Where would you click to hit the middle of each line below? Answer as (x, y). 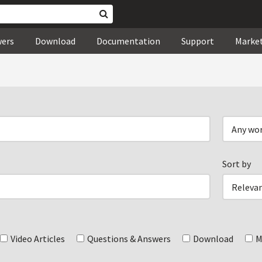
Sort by (237, 164)
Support (198, 41)
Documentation (128, 41)
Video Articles (38, 239)
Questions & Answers (129, 239)
